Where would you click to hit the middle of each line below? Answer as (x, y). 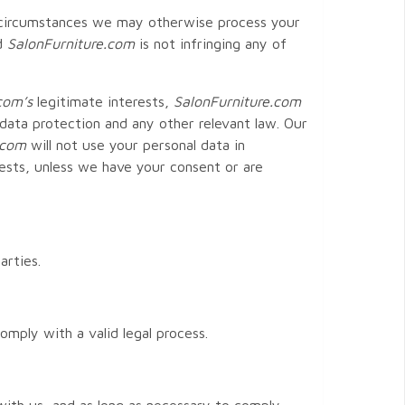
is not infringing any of (211, 43)
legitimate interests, (103, 101)
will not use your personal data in (136, 144)
